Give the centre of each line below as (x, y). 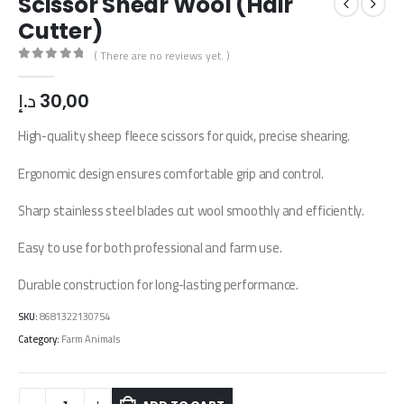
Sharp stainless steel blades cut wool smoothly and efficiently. (191, 210)
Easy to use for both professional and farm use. (150, 248)
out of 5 (62, 69)
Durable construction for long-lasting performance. (158, 285)
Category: (40, 339)
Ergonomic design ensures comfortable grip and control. (171, 173)
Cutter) (60, 31)
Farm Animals (91, 339)
